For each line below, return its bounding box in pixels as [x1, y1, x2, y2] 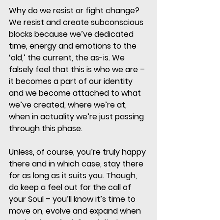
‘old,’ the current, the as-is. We [9, 52, 127, 64]
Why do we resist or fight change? [9, 5, 139, 17]
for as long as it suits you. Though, [9, 170, 139, 182]
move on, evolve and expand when [9, 205, 143, 217]
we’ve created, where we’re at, [9, 99, 129, 111]
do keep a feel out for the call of [9, 182, 133, 193]
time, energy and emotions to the [9, 40, 138, 52]
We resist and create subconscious [9, 17, 145, 28]
